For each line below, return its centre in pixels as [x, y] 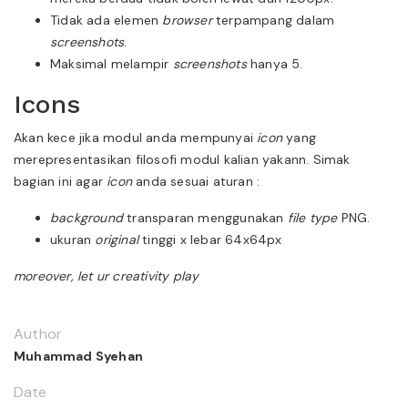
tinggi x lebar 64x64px [210, 239]
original [117, 239]
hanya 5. [275, 63]
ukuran [73, 239]
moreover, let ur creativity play [107, 275]
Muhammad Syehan [78, 356]
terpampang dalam [273, 20]
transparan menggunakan [205, 217]
